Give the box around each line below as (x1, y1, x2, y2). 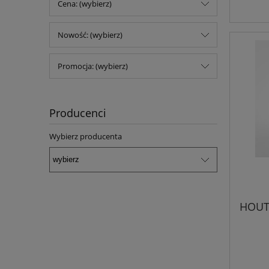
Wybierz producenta (49, 131, 122, 142)
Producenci (49, 106, 106, 121)
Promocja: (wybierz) (58, 61, 128, 72)
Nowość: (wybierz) (58, 29, 122, 41)
